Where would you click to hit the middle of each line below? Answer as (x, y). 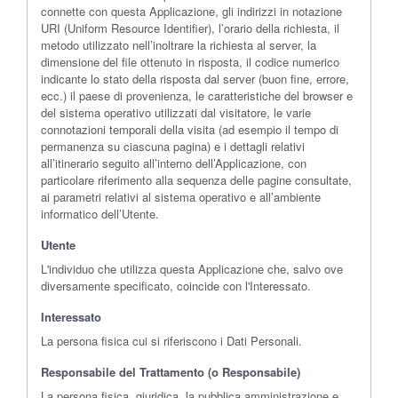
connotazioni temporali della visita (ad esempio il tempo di (190, 129)
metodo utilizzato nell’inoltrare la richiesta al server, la (179, 44)
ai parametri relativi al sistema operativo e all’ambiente (181, 196)
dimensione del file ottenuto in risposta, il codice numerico (190, 61)
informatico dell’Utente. (100, 213)
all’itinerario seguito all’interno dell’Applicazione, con (174, 163)
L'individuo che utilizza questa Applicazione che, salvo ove (192, 268)
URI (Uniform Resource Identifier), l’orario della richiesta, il (190, 28)
